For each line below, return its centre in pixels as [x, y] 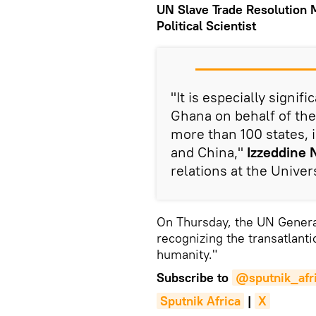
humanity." [187, 255]
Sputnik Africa [200, 301]
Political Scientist [206, 26]
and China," [209, 152]
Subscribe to [194, 278]
